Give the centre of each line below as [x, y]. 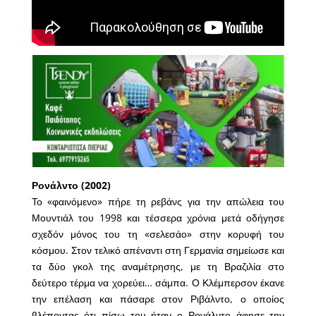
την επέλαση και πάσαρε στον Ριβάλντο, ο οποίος [158, 299]
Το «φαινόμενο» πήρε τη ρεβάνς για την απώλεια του [158, 202]
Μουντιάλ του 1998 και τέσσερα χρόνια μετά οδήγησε [158, 218]
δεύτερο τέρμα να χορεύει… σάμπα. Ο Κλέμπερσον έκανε [158, 283]
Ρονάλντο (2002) [71, 186]
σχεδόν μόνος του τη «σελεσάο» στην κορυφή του [158, 234]
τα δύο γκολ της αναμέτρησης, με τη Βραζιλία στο [158, 267]
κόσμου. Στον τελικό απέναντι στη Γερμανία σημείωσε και [158, 250]
